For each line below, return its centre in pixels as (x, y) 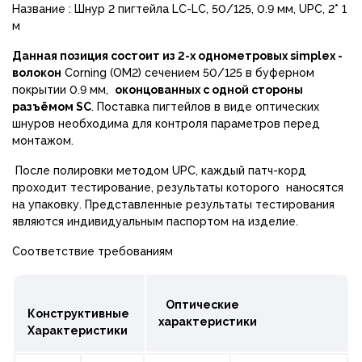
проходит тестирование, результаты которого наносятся (178, 187)
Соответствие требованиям (93, 251)
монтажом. (43, 140)
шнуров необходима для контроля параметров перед (166, 123)
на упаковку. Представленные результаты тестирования (173, 204)
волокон (37, 72)
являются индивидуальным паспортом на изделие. (155, 221)
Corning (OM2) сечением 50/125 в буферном (188, 72)
